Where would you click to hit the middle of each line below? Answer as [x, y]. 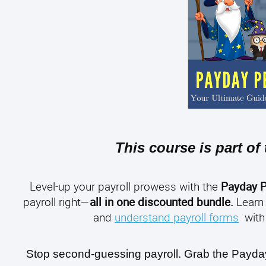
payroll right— [56, 201]
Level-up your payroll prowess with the [125, 186]
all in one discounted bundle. [161, 201]
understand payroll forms [177, 217]
